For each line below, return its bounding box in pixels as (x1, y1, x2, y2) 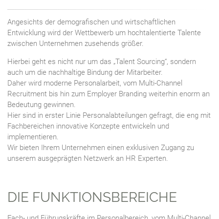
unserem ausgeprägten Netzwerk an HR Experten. (7, 153, 168, 163)
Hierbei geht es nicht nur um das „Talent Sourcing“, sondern (7, 57, 196, 66)
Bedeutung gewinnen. (7, 100, 76, 109)
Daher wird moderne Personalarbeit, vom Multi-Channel (7, 78, 182, 88)
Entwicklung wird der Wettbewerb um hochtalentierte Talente (7, 28, 201, 37)
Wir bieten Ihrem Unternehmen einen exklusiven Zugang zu (7, 143, 194, 152)
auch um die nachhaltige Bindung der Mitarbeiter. (7, 67, 163, 77)
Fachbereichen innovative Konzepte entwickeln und (7, 121, 169, 131)
